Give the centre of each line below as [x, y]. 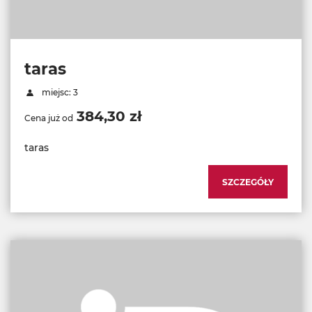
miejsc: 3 [58, 93]
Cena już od [49, 118]
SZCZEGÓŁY [248, 182]
